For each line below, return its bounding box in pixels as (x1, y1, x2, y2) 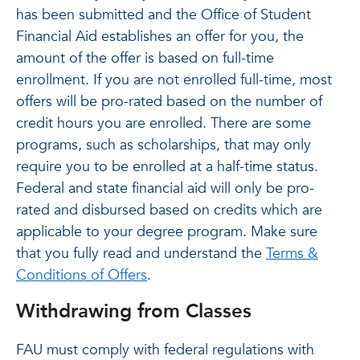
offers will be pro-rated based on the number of (16, 92, 322, 112)
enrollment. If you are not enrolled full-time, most (16, 70, 332, 90)
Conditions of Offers (16, 265, 147, 285)
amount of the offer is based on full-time (16, 48, 274, 68)
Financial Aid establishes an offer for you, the (16, 27, 304, 47)
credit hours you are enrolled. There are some (16, 113, 311, 133)
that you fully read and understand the (16, 243, 266, 264)
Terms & (266, 243, 318, 264)
